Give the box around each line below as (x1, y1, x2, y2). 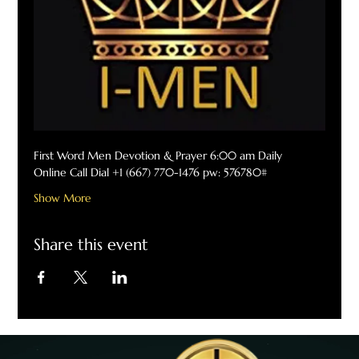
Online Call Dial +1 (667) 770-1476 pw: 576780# (34, 164, 268, 179)
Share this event (34, 234, 149, 255)
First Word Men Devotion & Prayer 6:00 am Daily (34, 147, 283, 163)
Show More (34, 190, 92, 205)
